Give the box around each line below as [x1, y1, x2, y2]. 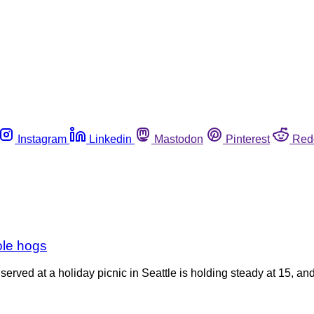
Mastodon [154, 132, 203, 145]
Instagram [18, 132, 67, 145]
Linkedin [89, 132, 132, 145]
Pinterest [226, 132, 270, 145]
